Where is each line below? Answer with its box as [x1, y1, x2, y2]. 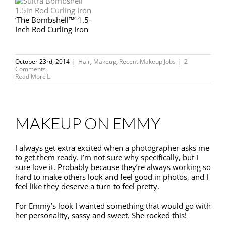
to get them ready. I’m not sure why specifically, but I [15, 152, 198, 163]
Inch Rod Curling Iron [15, 24, 88, 35]
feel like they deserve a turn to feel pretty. [15, 181, 159, 192]
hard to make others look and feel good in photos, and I [15, 172, 208, 182]
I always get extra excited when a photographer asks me [15, 143, 209, 153]
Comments [15, 65, 46, 74]
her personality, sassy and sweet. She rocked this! [15, 210, 187, 221]
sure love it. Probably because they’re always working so [15, 162, 211, 173]
